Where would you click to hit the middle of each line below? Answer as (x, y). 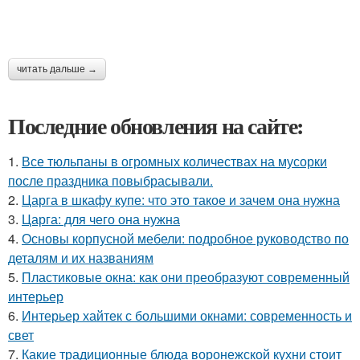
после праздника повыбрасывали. (110, 180)
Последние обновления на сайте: (156, 125)
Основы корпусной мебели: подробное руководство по (185, 238)
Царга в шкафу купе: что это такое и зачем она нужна (181, 199)
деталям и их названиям (81, 257)
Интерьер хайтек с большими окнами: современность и (187, 315)
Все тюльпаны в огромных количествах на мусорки (174, 161)
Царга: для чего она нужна (101, 219)
